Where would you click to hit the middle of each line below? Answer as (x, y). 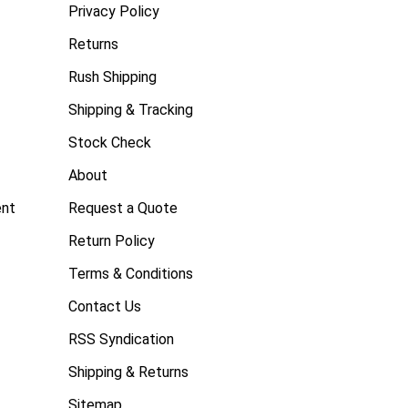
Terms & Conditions (131, 273)
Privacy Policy (114, 11)
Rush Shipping (112, 76)
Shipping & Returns (128, 372)
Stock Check (110, 142)
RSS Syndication (121, 339)
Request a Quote (123, 208)
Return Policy (112, 240)
